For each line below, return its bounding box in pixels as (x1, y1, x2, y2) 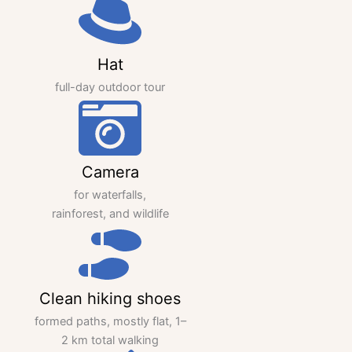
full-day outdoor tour (55, 80, 165, 95)
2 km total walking (61, 333, 159, 348)
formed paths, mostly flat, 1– (34, 314, 186, 329)
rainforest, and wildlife (51, 207, 169, 222)
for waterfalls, (74, 188, 146, 203)
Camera (81, 163, 139, 182)
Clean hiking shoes (39, 289, 181, 309)
